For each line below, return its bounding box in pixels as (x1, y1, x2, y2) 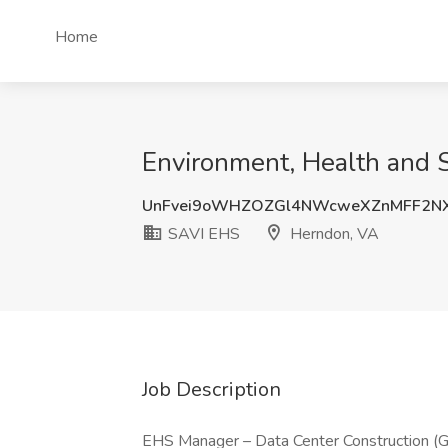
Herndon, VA (286, 223, 379, 245)
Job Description (142, 376, 281, 403)
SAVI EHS (164, 223, 240, 245)
